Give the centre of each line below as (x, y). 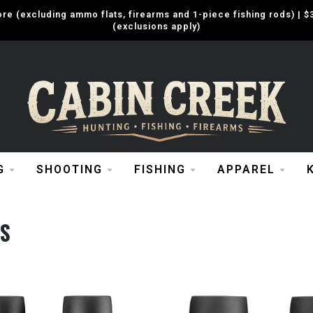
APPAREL (246, 169)
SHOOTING (69, 169)
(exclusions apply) (156, 26)
